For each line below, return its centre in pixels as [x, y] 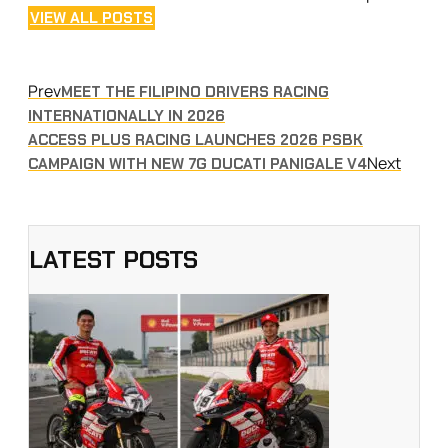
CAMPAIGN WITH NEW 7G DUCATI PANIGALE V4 [197, 164]
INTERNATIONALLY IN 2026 [126, 116]
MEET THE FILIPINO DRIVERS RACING [195, 92]
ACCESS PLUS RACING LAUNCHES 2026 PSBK [195, 140]
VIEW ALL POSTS [91, 18]
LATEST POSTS [113, 260]
